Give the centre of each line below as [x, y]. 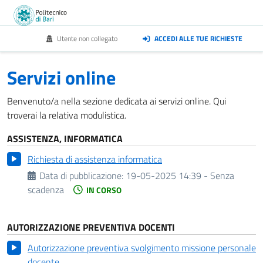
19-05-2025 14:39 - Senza [180, 176]
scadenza [46, 190]
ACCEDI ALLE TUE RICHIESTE [198, 38]
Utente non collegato [87, 38]
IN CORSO [104, 190]
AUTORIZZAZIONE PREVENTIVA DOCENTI [91, 227]
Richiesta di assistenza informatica [95, 159]
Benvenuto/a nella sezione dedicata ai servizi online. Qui [117, 101]
